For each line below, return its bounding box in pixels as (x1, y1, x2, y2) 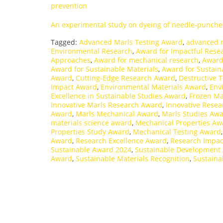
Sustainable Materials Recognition (76, 153, 190, 163)
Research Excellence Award (76, 135, 167, 145)
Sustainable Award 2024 (51, 144, 131, 154)
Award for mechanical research (94, 55, 199, 65)
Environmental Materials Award (101, 82, 206, 92)
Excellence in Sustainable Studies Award (51, 91, 186, 101)
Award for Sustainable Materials (51, 64, 158, 74)
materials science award (51, 117, 132, 127)
